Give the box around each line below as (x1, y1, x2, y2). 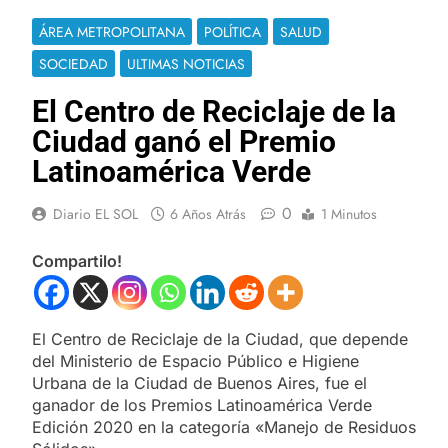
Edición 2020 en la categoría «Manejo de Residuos (32, 416, 416, 437)
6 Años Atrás (170, 203, 246, 224)
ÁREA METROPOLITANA (39, 21, 185, 42)
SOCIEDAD (39, 53, 108, 74)
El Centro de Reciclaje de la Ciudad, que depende (32, 328, 408, 349)
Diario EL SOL (53, 203, 138, 224)
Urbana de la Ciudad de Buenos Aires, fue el (32, 372, 367, 393)
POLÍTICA (204, 21, 261, 42)
